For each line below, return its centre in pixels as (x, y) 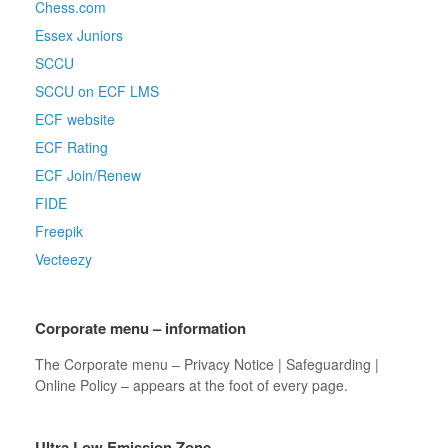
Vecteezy (63, 259)
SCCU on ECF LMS (97, 91)
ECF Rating (71, 147)
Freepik (59, 231)
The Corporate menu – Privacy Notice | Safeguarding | (207, 364)
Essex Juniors (79, 35)
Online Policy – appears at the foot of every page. (191, 385)
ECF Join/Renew (88, 175)
